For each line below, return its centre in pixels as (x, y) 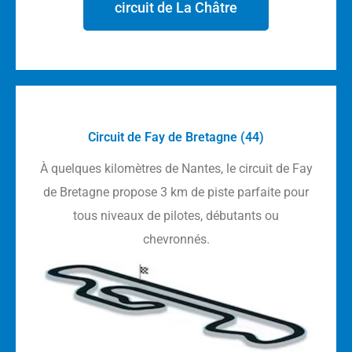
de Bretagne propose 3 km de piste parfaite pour (176, 192)
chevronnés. (176, 240)
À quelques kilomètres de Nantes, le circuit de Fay (176, 169)
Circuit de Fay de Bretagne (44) (176, 137)
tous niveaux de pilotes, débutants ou (176, 216)
